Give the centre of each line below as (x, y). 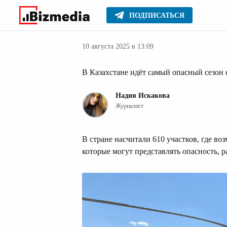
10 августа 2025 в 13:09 (118, 46)
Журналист (129, 106)
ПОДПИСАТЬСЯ (157, 15)
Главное (97, 20)
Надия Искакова (143, 96)
